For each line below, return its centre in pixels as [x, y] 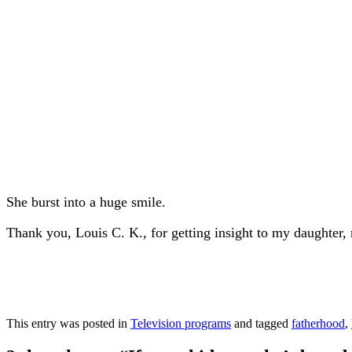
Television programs [181, 324]
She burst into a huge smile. [86, 202]
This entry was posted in [68, 324]
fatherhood [318, 324]
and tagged [261, 324]
